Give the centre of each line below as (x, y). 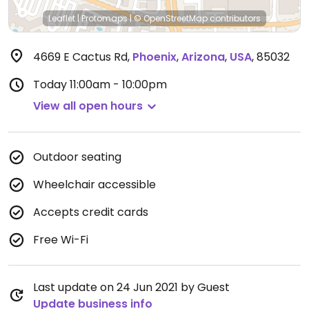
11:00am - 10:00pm (118, 84)
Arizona (203, 57)
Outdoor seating (77, 157)
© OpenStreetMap (171, 18)
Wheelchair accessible (94, 185)
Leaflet (62, 18)
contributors (234, 18)
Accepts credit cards (91, 212)
